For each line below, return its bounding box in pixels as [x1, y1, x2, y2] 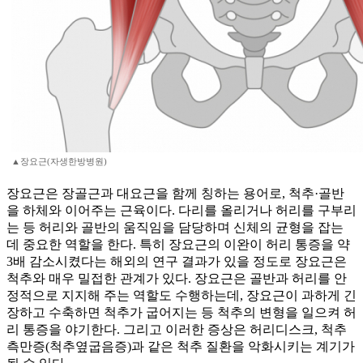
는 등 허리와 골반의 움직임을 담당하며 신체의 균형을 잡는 [6, 220, 344, 235]
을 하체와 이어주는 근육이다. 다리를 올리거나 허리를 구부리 [6, 203, 357, 218]
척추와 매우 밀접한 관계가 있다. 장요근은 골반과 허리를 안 [6, 271, 347, 286]
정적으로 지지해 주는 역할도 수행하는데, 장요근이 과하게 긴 [6, 288, 357, 303]
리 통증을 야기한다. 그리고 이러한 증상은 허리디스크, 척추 [6, 322, 347, 337]
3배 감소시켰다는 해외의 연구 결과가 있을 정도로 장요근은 [6, 254, 347, 269]
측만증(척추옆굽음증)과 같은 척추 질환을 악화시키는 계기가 [6, 340, 355, 354]
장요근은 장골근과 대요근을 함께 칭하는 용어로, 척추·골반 [6, 186, 344, 201]
